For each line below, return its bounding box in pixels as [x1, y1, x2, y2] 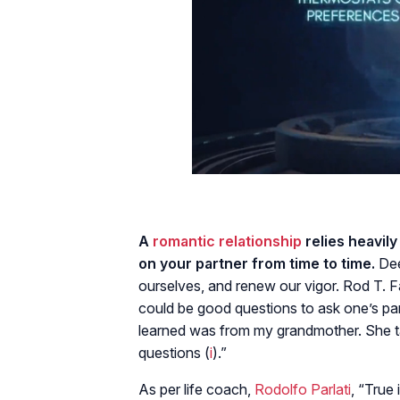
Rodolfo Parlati [254, 379, 351, 398]
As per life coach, [138, 379, 254, 398]
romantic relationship [153, 231, 302, 250]
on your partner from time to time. [138, 254, 375, 272]
